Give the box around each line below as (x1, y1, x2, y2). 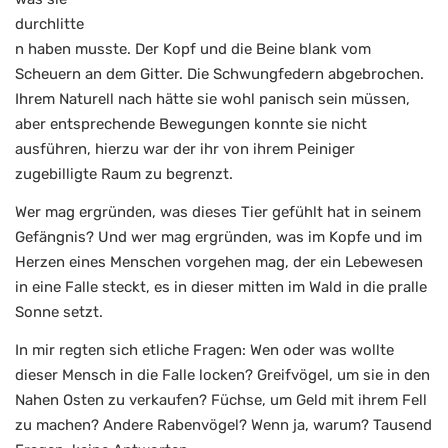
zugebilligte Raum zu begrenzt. (15, 164, 233, 183)
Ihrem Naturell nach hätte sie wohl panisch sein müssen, (15, 89, 410, 108)
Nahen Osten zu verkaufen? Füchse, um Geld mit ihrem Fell (15, 390, 427, 409)
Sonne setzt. (15, 302, 103, 321)
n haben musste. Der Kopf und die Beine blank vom (15, 39, 371, 58)
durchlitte (15, 14, 84, 33)
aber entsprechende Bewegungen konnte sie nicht (15, 114, 367, 133)
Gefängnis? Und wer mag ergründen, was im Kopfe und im (15, 227, 422, 246)
